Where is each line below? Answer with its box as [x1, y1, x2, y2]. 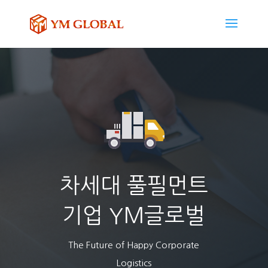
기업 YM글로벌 [62, 205, 206, 226]
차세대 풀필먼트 [59, 175, 208, 196]
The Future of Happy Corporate [68, 240, 200, 249]
